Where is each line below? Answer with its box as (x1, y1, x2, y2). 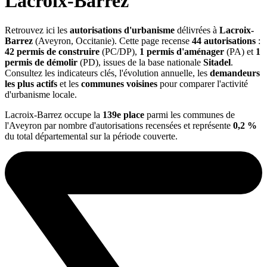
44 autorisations (192, 35, 256, 46)
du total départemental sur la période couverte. (5, 131, 178, 141)
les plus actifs (5, 78, 57, 89)
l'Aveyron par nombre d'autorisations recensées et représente (5, 120, 233, 131)
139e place (103, 109, 144, 120)
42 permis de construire (5, 46, 100, 57)
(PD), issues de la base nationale (77, 57, 203, 67)
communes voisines (81, 78, 157, 89)
